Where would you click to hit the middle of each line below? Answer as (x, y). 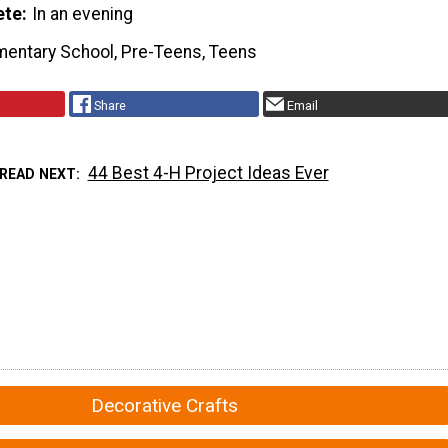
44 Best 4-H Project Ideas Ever (208, 172)
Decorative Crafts (164, 405)
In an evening (83, 14)
